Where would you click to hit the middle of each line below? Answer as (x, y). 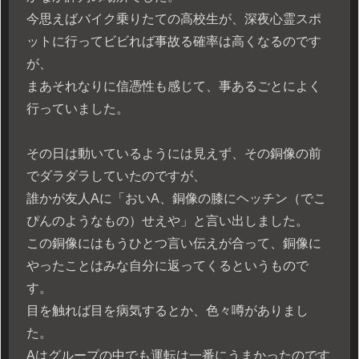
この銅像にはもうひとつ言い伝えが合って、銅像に (174, 244)
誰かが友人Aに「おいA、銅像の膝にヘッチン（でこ (176, 199)
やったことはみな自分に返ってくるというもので (167, 266)
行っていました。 (78, 108)
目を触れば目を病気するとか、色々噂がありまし (167, 311)
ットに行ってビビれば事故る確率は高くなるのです (174, 41)
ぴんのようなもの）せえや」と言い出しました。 (167, 221)
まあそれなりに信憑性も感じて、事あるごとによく (174, 86)
